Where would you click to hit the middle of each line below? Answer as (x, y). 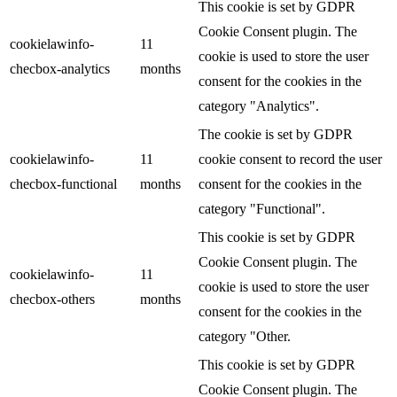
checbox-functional (63, 183)
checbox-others (52, 299)
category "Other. (245, 336)
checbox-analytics (60, 68)
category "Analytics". (259, 105)
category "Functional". (262, 208)
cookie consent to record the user (290, 159)
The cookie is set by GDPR (276, 134)
